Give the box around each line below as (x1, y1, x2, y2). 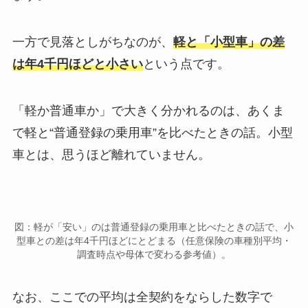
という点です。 (142, 57, 230, 71)
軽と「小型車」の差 (173, 35, 285, 49)
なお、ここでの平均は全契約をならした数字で (12, 289, 272, 304)
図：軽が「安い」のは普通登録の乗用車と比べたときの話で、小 (14, 221, 294, 232)
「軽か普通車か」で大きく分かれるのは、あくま (12, 104, 285, 118)
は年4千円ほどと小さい (12, 57, 143, 71)
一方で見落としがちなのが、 (12, 35, 173, 49)
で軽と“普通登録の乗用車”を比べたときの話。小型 (12, 126, 293, 140)
